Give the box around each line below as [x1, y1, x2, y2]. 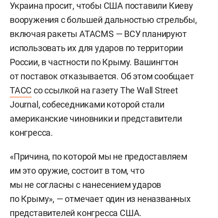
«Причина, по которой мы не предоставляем [10, 151, 187, 162]
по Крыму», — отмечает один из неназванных [10, 194, 191, 204]
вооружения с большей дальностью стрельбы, [10, 15, 197, 25]
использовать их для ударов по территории [10, 43, 183, 53]
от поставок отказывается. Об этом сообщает [10, 71, 194, 81]
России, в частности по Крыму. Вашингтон [10, 57, 179, 67]
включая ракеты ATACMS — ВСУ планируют [10, 29, 187, 39]
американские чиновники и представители [10, 113, 182, 124]
